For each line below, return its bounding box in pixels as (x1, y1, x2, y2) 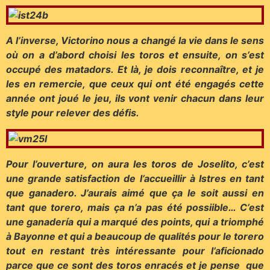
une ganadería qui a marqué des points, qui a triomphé (6, 216, 264, 228)
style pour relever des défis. (6, 107, 139, 119)
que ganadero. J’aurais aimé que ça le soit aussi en (6, 187, 264, 199)
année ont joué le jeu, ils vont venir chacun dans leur (6, 92, 264, 105)
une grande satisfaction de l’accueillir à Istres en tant (6, 172, 264, 185)
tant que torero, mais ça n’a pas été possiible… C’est (6, 201, 264, 214)
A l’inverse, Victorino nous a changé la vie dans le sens (6, 34, 264, 47)
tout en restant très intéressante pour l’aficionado (6, 245, 264, 257)
